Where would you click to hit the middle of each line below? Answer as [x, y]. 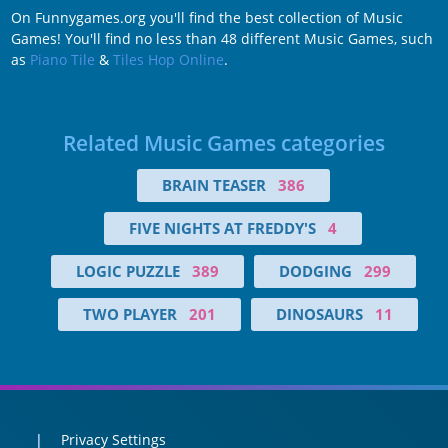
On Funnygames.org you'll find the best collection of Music [206, 17]
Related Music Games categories [224, 143]
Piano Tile [62, 59]
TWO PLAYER [130, 314]
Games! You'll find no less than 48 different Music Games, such [221, 38]
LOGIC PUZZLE [127, 271]
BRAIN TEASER [213, 185]
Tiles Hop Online [168, 59]
